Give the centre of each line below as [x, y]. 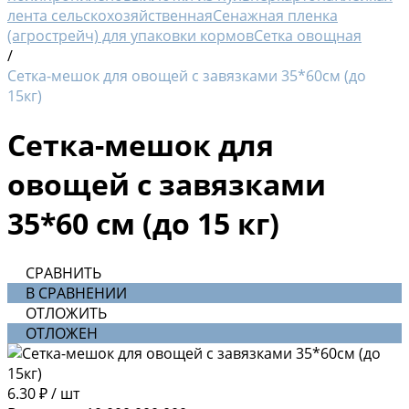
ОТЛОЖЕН [62, 333]
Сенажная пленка [275, 16]
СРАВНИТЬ [63, 273]
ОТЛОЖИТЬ [66, 313]
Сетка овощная [308, 36]
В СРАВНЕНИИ [76, 293]
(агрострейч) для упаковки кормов [131, 36]
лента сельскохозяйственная [110, 16]
